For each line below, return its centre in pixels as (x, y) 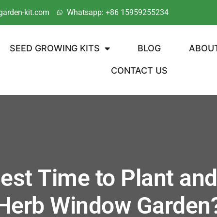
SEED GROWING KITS (54, 48)
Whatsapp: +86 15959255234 (118, 12)
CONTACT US (139, 70)
